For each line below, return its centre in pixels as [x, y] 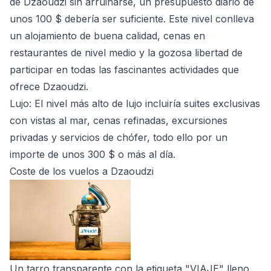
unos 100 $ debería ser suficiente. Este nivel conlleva [132, 19]
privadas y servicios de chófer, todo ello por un [119, 138]
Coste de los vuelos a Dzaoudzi [82, 171]
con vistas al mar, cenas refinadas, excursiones [119, 121]
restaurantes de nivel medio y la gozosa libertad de [126, 53]
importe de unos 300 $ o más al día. [93, 155]
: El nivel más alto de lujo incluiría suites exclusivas [145, 104]
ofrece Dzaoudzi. [49, 87]
